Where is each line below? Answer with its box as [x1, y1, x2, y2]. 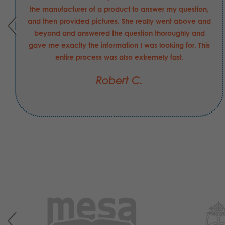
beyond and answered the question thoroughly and [34, 29, 205, 38]
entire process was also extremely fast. [55, 53, 184, 62]
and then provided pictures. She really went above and [28, 17, 211, 26]
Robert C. [96, 75, 143, 87]
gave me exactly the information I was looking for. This [29, 41, 210, 50]
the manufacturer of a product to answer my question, [30, 5, 209, 14]
